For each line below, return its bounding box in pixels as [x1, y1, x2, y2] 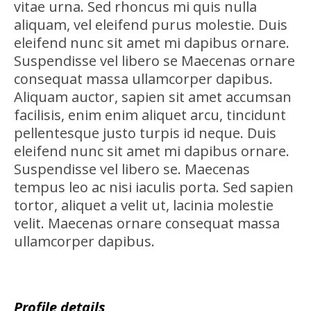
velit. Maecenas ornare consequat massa [13, 213, 280, 233]
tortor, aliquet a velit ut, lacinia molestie [13, 195, 274, 215]
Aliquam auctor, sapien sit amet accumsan [13, 87, 292, 106]
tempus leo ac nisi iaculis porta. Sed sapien [13, 177, 294, 196]
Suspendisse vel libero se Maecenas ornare [13, 51, 295, 70]
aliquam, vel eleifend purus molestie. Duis [13, 15, 287, 34]
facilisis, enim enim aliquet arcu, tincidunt [13, 105, 286, 124]
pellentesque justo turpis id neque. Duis [13, 123, 276, 142]
